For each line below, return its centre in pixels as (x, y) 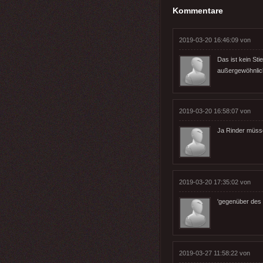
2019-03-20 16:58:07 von (215, 111)
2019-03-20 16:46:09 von (215, 40)
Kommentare (198, 10)
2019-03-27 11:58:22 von (215, 253)
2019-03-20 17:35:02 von (215, 182)
